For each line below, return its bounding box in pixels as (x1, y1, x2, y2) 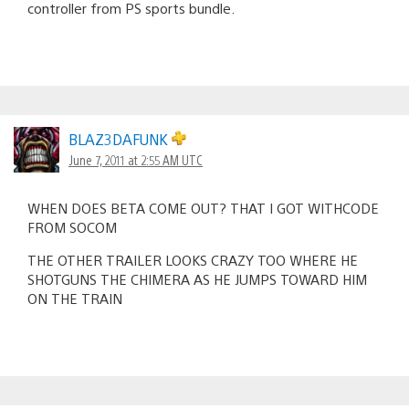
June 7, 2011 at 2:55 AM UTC (68, 152, 203, 169)
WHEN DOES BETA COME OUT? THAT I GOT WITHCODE (27, 199, 379, 217)
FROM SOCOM (27, 218, 117, 236)
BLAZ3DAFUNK (68, 130, 172, 150)
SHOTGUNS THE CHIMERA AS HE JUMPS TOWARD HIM (27, 270, 367, 288)
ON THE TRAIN (27, 289, 122, 308)
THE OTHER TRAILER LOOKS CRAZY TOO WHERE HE (27, 251, 358, 269)
